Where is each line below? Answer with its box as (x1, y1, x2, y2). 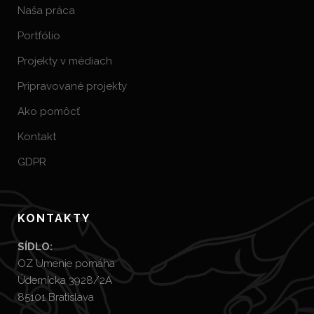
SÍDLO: (18, 240, 53, 253)
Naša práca (18, 4, 75, 17)
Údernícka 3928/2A (18, 274, 112, 287)
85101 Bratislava (18, 291, 94, 303)
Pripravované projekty (18, 80, 127, 93)
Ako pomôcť (18, 105, 80, 118)
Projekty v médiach (18, 55, 112, 67)
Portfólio (18, 29, 60, 42)
